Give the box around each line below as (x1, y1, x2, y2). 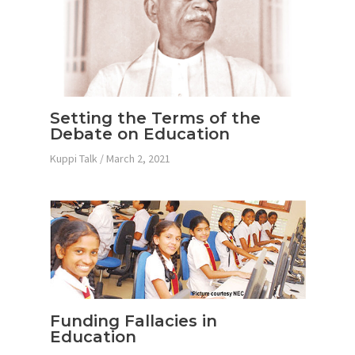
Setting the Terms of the (49, 109, 261, 128)
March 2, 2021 (105, 151, 170, 166)
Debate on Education (49, 124, 230, 144)
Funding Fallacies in (49, 311, 217, 330)
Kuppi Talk (49, 151, 97, 166)
